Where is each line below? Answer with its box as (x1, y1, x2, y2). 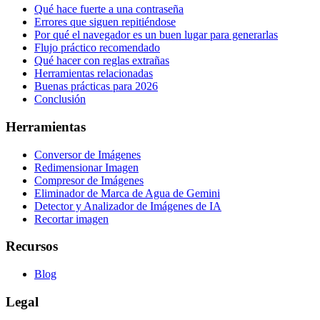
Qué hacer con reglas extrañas (34, 54, 169, 67)
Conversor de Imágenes (34, 148, 141, 161)
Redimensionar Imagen (34, 161, 139, 174)
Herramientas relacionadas (34, 67, 153, 80)
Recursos (6, 239, 58, 254)
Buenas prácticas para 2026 (34, 80, 158, 93)
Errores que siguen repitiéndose (34, 16, 176, 29)
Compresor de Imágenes (34, 174, 144, 186)
